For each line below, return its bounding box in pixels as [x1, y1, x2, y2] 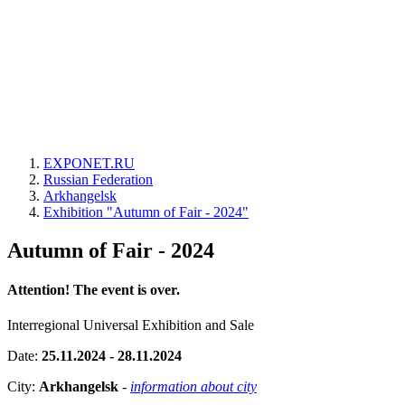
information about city [130, 379, 257, 395]
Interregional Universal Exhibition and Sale [7, 317, 254, 334]
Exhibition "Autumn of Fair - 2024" [43, 204, 249, 220]
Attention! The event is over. [7, 282, 180, 298]
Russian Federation [43, 172, 153, 187]
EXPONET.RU [43, 155, 135, 171]
